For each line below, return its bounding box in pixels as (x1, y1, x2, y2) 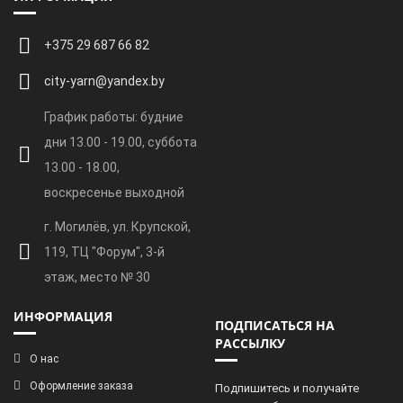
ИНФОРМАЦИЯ (13, 308, 112, 325)
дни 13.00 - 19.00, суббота (44, 135, 197, 149)
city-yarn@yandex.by (44, 74, 165, 88)
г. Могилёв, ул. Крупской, (44, 219, 191, 234)
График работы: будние (44, 110, 184, 124)
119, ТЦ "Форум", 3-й (44, 245, 165, 259)
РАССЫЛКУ (215, 335, 285, 352)
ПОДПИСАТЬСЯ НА (215, 317, 335, 334)
